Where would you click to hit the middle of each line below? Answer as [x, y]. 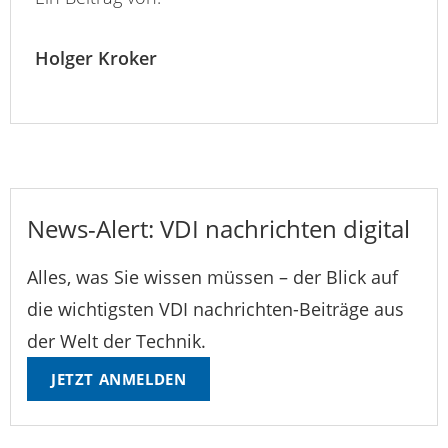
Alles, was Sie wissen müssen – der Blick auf [212, 277]
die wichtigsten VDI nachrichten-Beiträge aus [215, 309]
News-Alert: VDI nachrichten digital [218, 229]
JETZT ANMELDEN [119, 379]
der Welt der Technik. [116, 341]
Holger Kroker [96, 58]
